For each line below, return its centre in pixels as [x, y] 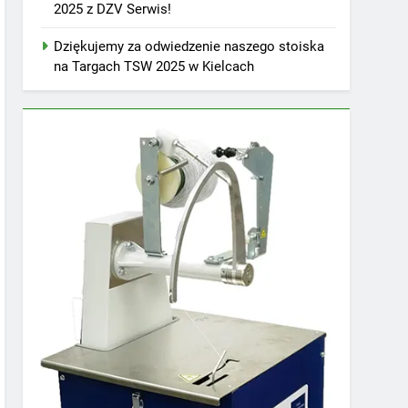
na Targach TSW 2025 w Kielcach [154, 70]
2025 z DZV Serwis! [113, 12]
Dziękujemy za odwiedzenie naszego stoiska [189, 50]
